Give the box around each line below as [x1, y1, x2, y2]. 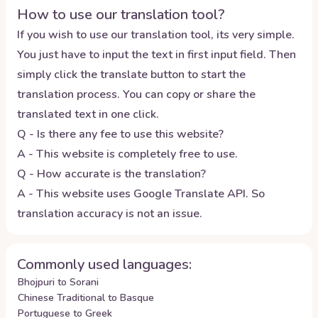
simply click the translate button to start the [17, 67, 246, 82]
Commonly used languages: [17, 255, 192, 274]
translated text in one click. [17, 106, 159, 122]
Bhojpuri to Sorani [18, 275, 99, 289]
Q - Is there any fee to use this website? [17, 126, 224, 142]
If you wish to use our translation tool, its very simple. [17, 27, 295, 43]
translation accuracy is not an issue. [17, 206, 202, 221]
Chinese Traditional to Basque [18, 291, 154, 305]
